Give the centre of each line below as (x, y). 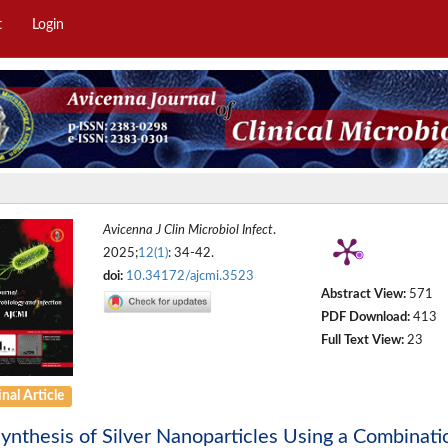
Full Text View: (362, 340)
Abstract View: (363, 294)
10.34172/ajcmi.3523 (190, 276)
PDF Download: (365, 317)
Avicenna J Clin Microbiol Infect (188, 230)
